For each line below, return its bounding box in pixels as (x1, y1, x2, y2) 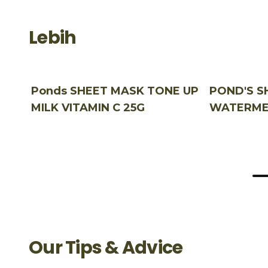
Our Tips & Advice (29, 234, 183, 260)
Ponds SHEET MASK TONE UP (31, 84, 199, 98)
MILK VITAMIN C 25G (31, 100, 145, 114)
